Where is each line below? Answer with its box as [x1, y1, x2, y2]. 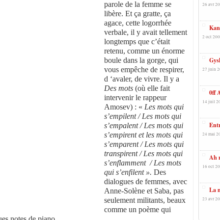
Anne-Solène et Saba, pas [104, 187, 184, 195]
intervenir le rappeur [104, 93, 166, 102]
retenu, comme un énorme [104, 47, 185, 55]
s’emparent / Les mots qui [104, 140, 184, 148]
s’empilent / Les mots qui [104, 112, 181, 120]
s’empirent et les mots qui [104, 131, 183, 139]
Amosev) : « [104, 103, 144, 111]
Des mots [104, 84, 135, 92]
